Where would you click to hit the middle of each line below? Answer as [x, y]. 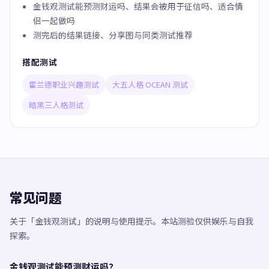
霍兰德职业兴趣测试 [64, 84]
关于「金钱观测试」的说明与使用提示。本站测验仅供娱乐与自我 [131, 221]
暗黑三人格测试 [56, 105]
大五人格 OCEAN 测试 [150, 84]
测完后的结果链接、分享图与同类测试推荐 [113, 35]
